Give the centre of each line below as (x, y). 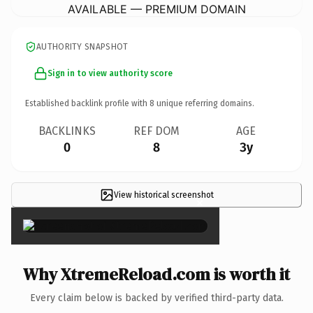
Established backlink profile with (87, 103)
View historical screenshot (163, 195)
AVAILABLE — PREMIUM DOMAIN (156, 9)
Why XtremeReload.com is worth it (156, 274)
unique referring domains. (204, 103)
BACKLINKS (67, 131)
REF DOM (156, 131)
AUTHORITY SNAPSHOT (82, 46)
